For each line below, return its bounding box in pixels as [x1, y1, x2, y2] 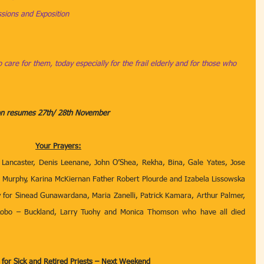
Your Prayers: [35, 143, 81, 150]
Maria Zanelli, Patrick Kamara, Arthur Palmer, [92, 192, 246, 200]
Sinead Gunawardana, [15, 192, 90, 200]
